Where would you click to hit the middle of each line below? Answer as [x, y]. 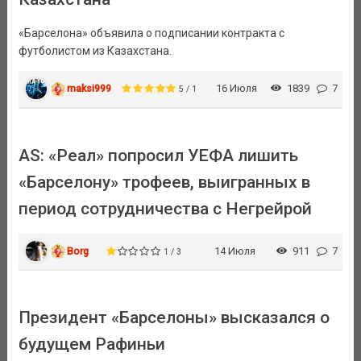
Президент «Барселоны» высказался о [174, 317]
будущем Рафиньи [91, 344]
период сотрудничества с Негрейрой [165, 208]
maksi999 [89, 89]
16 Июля [236, 89]
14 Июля [234, 251]
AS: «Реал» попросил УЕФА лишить [158, 155]
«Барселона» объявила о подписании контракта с [151, 33]
